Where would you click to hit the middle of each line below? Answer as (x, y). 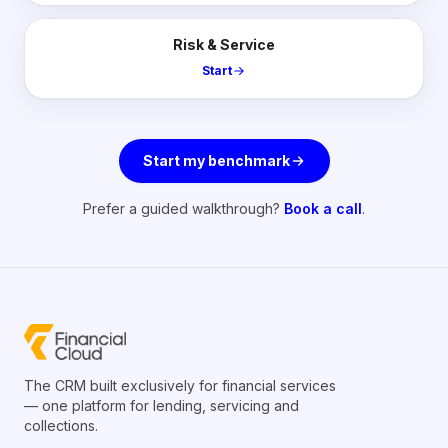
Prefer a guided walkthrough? (181, 208)
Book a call (323, 208)
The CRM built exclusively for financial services (180, 385)
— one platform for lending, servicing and (161, 405)
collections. (61, 425)
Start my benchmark (216, 160)
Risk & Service (224, 44)
